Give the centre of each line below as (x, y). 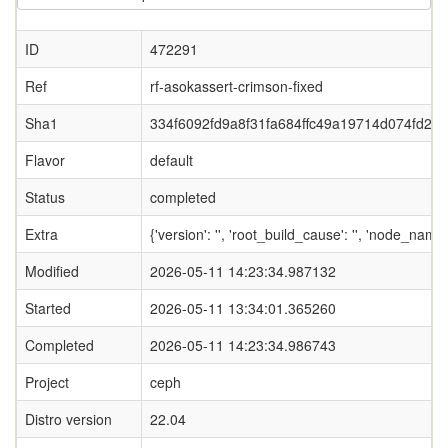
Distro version (68, 419)
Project (47, 382)
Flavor (45, 160)
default (171, 160)
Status (45, 197)
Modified (52, 271)
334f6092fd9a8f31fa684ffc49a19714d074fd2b (295, 123)
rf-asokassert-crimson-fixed (236, 86)
